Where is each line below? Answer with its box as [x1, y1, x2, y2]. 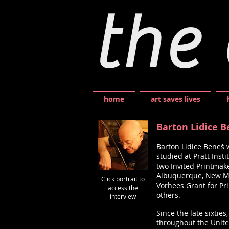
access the [108, 184, 138, 192]
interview [110, 192, 136, 200]
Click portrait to [101, 175, 145, 183]
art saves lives [151, 94, 200, 104]
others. [156, 190, 180, 200]
